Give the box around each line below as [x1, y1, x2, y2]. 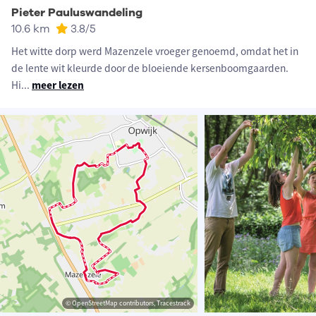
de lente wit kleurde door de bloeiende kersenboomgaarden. [11, 61, 288, 75]
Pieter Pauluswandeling [11, 5, 142, 21]
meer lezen [32, 78, 84, 92]
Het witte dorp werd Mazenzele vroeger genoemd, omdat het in [11, 44, 298, 59]
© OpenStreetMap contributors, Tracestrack [66, 298, 190, 308]
